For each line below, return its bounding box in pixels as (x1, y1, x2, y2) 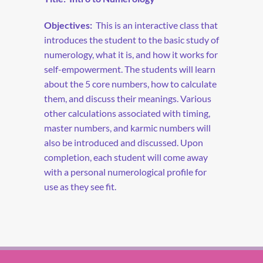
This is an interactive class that (96, 19, 218, 31)
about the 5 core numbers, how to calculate (44, 77, 217, 89)
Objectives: (44, 19, 92, 31)
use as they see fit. (44, 180, 116, 192)
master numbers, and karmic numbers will (44, 122, 211, 133)
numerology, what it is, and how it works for (44, 48, 218, 60)
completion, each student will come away (44, 151, 208, 163)
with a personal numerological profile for (44, 166, 207, 177)
